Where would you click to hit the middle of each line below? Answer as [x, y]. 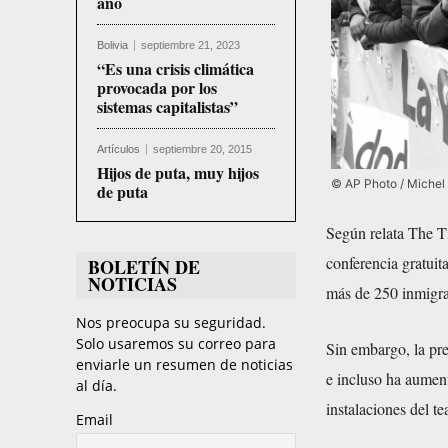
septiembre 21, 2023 [190, 45]
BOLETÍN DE [144, 267]
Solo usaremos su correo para [176, 344]
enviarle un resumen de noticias [184, 365]
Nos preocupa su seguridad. [171, 323]
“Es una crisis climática [175, 69]
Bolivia [112, 45]
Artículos [118, 149]
